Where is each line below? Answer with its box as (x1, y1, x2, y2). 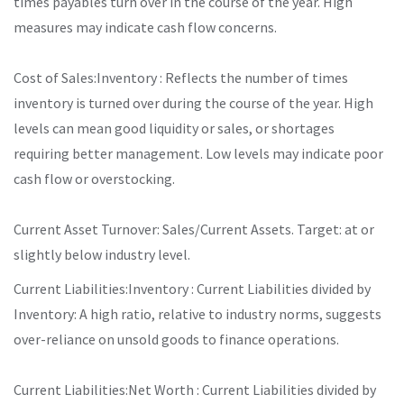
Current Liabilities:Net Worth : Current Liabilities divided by (14, 380, 376, 399)
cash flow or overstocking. (14, 169, 175, 188)
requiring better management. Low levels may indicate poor (14, 143, 383, 162)
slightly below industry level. (14, 244, 190, 263)
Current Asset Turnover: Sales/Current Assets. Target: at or (14, 219, 374, 238)
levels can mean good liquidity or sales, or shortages (14, 118, 335, 137)
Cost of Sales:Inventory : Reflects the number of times (14, 68, 348, 87)
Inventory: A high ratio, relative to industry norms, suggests (14, 304, 381, 323)
